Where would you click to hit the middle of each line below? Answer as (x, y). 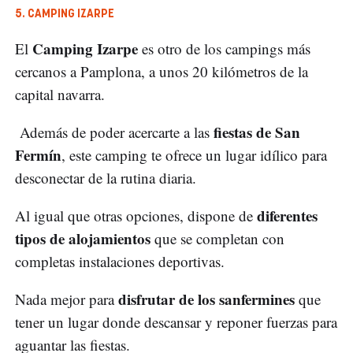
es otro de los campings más (224, 49)
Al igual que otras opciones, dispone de (136, 216)
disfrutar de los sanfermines (206, 299)
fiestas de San (255, 132)
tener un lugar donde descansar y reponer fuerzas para (176, 322)
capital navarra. (60, 95)
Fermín (38, 155)
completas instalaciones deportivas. (120, 262)
